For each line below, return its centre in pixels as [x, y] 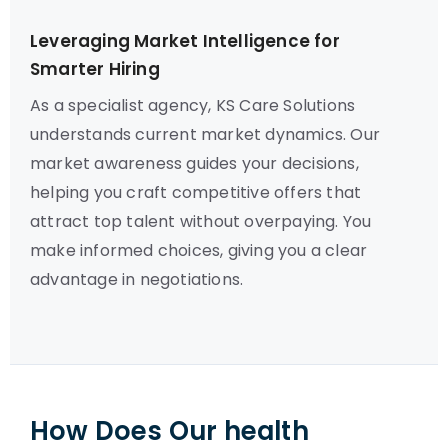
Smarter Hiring [95, 69]
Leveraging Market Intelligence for [185, 41]
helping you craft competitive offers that [196, 192]
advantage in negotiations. [137, 279]
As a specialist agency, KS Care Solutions [193, 105]
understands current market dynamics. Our [205, 134]
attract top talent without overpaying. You [201, 221]
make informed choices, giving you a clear [199, 250]
